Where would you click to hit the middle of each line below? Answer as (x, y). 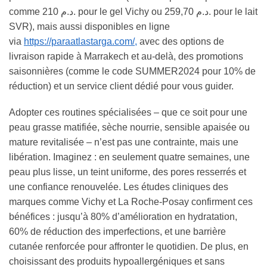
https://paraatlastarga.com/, (80, 41)
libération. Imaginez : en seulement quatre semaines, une (129, 157)
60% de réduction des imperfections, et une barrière (117, 232)
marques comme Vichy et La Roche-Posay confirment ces (131, 202)
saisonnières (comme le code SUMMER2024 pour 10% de (132, 71)
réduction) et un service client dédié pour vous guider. (121, 86)
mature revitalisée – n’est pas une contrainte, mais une (124, 142)
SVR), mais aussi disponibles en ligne (89, 26)
